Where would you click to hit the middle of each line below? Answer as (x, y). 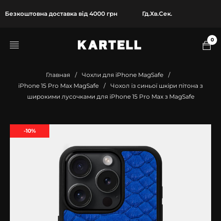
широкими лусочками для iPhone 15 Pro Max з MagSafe (110, 96)
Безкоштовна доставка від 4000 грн (61, 14)
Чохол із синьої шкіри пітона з (157, 86)
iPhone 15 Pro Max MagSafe (58, 86)
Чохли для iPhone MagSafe (123, 75)
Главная (58, 75)
